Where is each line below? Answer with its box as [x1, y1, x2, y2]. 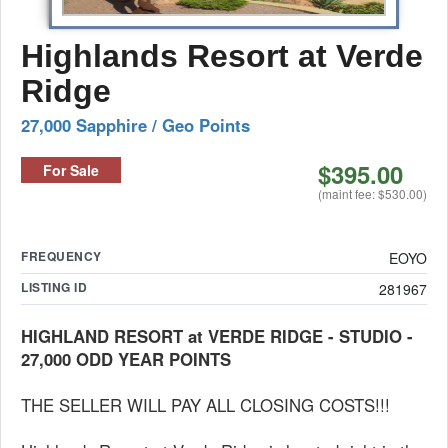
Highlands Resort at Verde [21, 38, 423, 74]
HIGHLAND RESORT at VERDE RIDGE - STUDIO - [21, 324, 413, 348]
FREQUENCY [21, 247, 102, 265]
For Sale [43, 160, 99, 180]
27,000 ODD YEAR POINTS [21, 347, 231, 371]
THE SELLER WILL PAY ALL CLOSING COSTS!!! [21, 393, 390, 417]
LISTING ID [21, 278, 87, 296]
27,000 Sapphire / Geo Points [21, 113, 250, 137]
